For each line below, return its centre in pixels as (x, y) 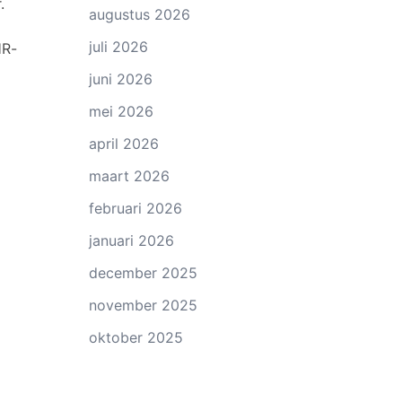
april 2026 (123, 144)
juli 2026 (118, 47)
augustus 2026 (139, 14)
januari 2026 (131, 240)
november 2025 (143, 305)
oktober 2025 (135, 337)
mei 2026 (121, 111)
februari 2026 (135, 208)
